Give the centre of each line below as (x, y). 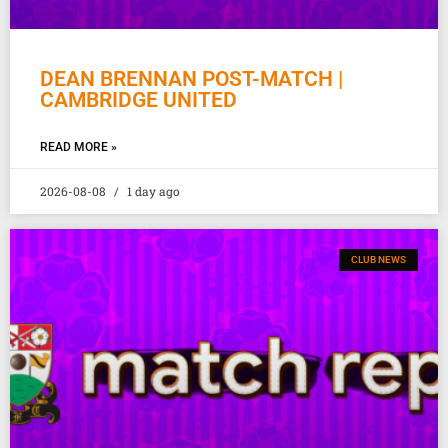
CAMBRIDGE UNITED (138, 99)
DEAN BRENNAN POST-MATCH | (191, 78)
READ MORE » (78, 146)
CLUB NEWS (378, 259)
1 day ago (152, 190)
